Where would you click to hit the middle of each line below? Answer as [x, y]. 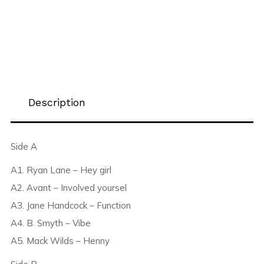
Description [57, 103]
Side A [24, 147]
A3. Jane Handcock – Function [70, 206]
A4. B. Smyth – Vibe [50, 223]
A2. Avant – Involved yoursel [68, 188]
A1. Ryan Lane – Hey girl [61, 170]
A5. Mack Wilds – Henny [60, 241]
